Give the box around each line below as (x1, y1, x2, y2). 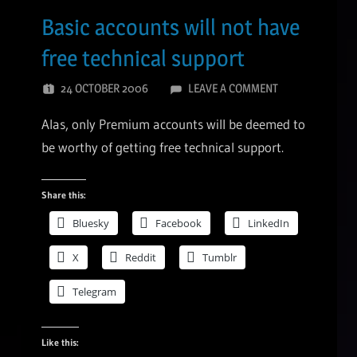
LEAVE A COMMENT (187, 80, 278, 96)
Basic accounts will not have (41, 13, 300, 41)
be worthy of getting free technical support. (41, 139, 284, 156)
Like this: (41, 335, 79, 348)
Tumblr (202, 249, 237, 265)
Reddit (125, 249, 156, 265)
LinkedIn (248, 215, 289, 230)
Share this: (41, 188, 86, 201)
